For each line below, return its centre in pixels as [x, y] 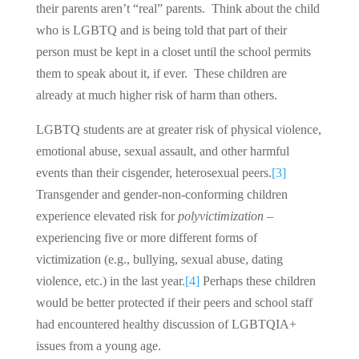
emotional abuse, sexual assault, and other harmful [162, 151]
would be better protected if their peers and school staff [174, 302]
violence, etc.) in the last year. [110, 280]
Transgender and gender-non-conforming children [161, 194]
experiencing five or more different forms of [146, 237]
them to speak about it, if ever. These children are [161, 73]
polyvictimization [220, 216]
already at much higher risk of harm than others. [156, 95]
